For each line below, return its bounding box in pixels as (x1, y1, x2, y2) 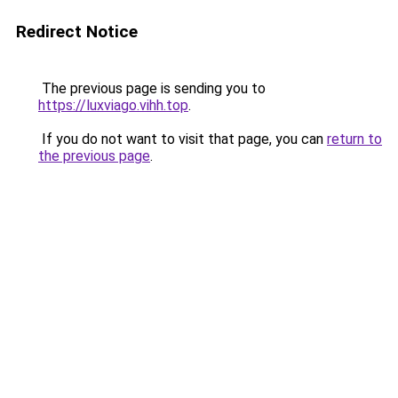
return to (327, 131, 382, 147)
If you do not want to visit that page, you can (38, 131, 327, 147)
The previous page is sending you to (38, 80, 266, 97)
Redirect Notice (16, 21, 138, 42)
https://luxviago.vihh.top (38, 97, 188, 114)
